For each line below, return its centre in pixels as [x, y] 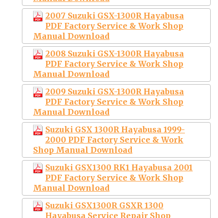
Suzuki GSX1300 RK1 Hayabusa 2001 [119, 167]
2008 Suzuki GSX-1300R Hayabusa [115, 53]
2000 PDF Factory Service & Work [114, 139]
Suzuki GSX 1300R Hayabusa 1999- [115, 129]
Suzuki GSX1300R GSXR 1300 [104, 205]
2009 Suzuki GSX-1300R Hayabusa [115, 91]
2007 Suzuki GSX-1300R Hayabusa [115, 15]
